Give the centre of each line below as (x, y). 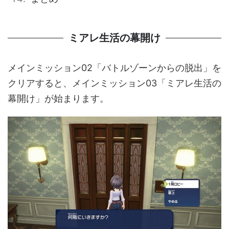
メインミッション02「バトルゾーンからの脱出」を (114, 67)
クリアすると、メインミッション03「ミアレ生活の (114, 83)
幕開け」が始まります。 (58, 98)
